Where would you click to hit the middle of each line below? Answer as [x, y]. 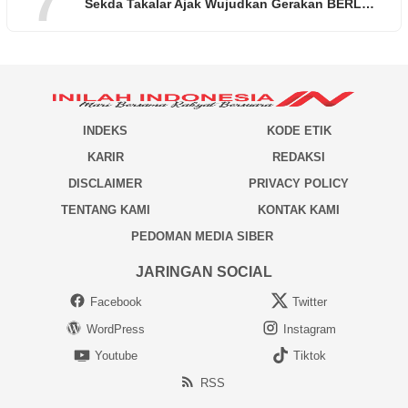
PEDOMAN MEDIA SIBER [202, 236]
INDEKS [105, 130]
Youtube [116, 356]
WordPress [116, 329]
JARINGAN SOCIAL [204, 272]
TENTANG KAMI [105, 209]
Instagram [309, 329]
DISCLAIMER [105, 183]
